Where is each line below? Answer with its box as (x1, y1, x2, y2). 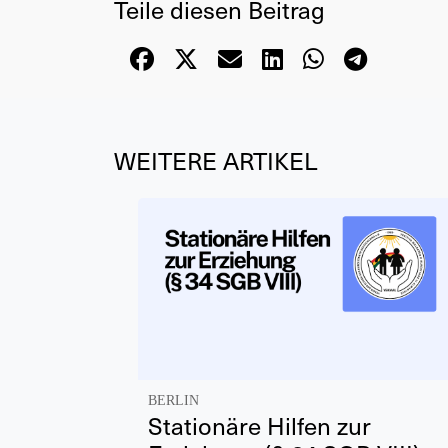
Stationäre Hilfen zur (148, 406, 371, 443)
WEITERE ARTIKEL (114, 142, 317, 178)
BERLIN (148, 392, 199, 408)
